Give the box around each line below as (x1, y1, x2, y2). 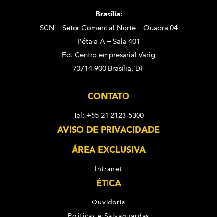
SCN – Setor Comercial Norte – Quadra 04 (39, 23, 178, 32)
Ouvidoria (92, 198, 125, 206)
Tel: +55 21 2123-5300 (73, 110, 144, 120)
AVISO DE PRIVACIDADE (57, 124, 160, 135)
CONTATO (88, 91, 129, 102)
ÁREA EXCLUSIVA (71, 144, 146, 155)
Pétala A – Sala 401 (77, 36, 140, 46)
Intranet (94, 164, 123, 172)
